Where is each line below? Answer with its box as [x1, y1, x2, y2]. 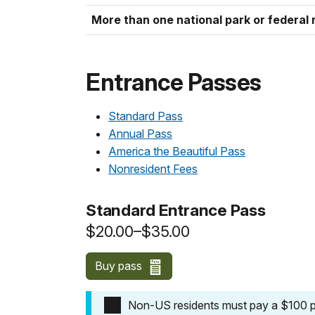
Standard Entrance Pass [86, 200, 266, 220]
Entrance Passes [86, 68, 262, 97]
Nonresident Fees [108, 162, 198, 176]
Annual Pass [108, 127, 172, 141]
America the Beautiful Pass [108, 144, 245, 159]
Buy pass [95, 259, 145, 274]
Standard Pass [108, 109, 183, 124]
